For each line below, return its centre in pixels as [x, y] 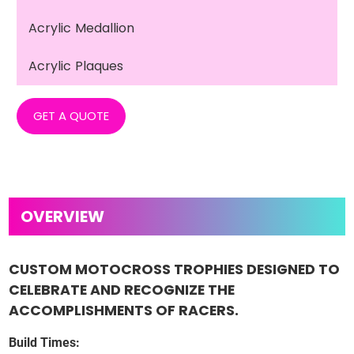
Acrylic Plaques [76, 66]
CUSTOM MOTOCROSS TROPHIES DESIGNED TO [175, 270]
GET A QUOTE [72, 116]
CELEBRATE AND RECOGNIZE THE [122, 290]
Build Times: [45, 343]
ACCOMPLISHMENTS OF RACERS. [124, 311]
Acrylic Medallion [82, 28]
